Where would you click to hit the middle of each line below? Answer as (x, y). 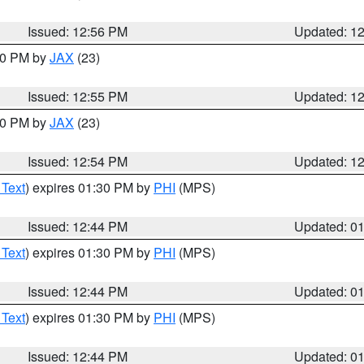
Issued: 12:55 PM (78, 96)
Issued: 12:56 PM (78, 31)
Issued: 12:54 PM (78, 161)
